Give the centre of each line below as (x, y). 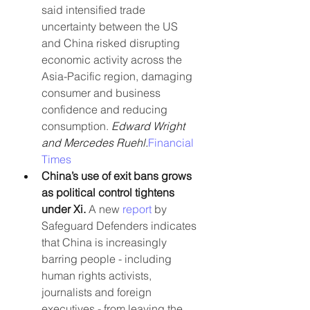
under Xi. (65, 209)
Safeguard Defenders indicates (120, 225)
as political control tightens (109, 192)
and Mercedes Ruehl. (95, 142)
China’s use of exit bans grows (118, 175)
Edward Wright (149, 126)
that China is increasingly (106, 242)
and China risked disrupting (112, 43)
